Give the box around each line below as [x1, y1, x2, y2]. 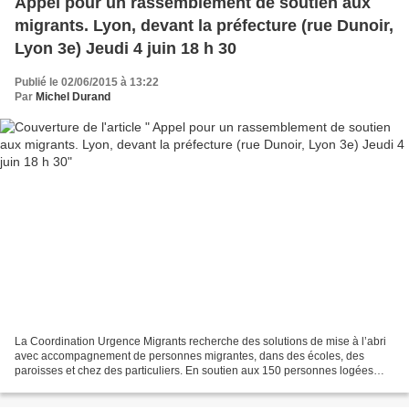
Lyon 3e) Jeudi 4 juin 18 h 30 [15, 39, 236, 58]
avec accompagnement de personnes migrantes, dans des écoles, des [15, 349, 364, 362]
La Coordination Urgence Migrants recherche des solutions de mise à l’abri [15, 334, 386, 348]
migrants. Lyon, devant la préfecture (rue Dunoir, [15, 16, 393, 36]
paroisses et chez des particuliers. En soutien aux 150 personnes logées [15, 363, 373, 377]
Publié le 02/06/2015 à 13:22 [15, 76, 159, 89]
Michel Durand [36, 90, 110, 104]
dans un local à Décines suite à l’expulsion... [15, 378, 235, 392]
